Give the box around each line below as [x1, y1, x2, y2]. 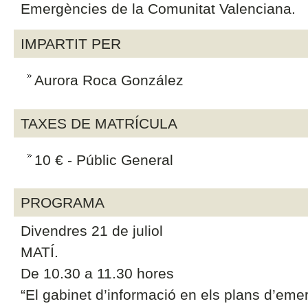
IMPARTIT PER [20, 35, 121, 52]
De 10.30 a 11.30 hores [20, 265, 174, 282]
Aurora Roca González [34, 71, 184, 88]
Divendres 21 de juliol [20, 223, 163, 239]
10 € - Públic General [34, 151, 173, 168]
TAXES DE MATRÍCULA [20, 115, 177, 131]
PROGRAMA [20, 195, 104, 211]
